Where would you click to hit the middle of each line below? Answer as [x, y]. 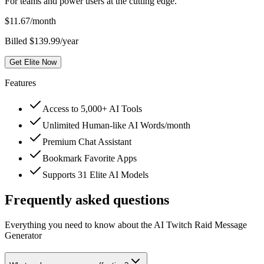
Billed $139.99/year [42, 41]
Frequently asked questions [87, 200]
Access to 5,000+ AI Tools [92, 109]
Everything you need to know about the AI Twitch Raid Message [126, 225]
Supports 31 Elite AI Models [95, 175]
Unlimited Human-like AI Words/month [116, 126]
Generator [23, 236]
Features [20, 83]
